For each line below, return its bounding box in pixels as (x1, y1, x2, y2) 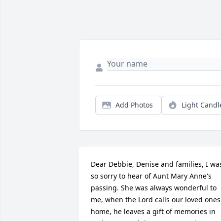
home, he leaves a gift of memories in (91, 207, 216, 217)
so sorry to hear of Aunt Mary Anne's (91, 171, 212, 181)
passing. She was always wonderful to (91, 183, 217, 193)
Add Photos (115, 100, 153, 110)
